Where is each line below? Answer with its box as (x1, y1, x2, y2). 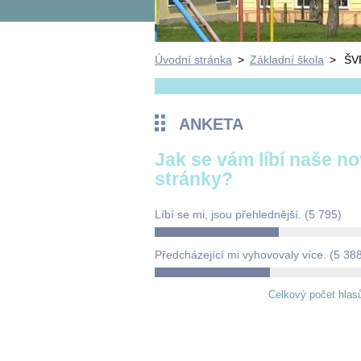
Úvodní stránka (155, 53, 232, 66)
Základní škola (250, 53, 324, 66)
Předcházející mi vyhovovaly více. (155, 248, 330, 261)
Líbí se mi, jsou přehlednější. (155, 208, 305, 221)
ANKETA (179, 115, 243, 133)
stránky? (155, 168, 233, 189)
